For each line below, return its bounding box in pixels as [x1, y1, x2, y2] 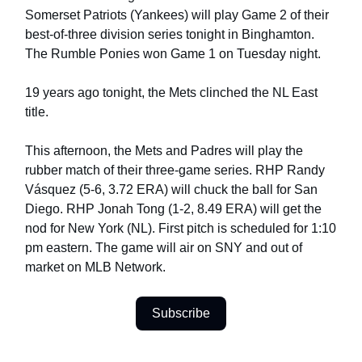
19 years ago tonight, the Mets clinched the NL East [25, 85, 318, 99]
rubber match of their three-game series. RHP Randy [25, 162, 325, 177]
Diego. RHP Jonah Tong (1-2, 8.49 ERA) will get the [25, 201, 322, 216]
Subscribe [152, 305, 210, 320]
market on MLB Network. [25, 259, 169, 274]
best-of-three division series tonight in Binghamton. [25, 27, 314, 41]
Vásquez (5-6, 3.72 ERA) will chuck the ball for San [25, 182, 318, 196]
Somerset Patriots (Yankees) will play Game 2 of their [25, 7, 329, 22]
